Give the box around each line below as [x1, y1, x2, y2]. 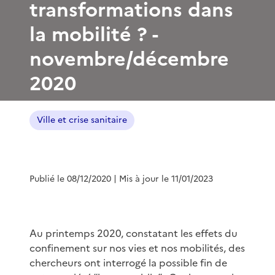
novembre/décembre [29, 44, 229, 74]
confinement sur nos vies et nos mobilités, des [29, 240, 245, 255]
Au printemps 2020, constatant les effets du [29, 225, 238, 241]
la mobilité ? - [29, 19, 158, 49]
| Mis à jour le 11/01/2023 [114, 172, 213, 185]
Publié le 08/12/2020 [29, 172, 111, 185]
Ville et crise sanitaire [37, 113, 127, 126]
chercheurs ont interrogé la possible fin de [29, 255, 227, 270]
